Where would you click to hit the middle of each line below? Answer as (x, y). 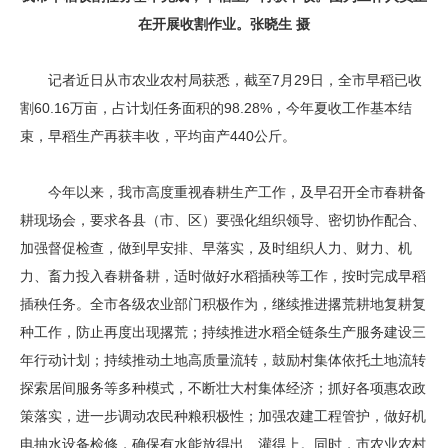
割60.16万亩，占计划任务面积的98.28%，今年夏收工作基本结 (216, 108)
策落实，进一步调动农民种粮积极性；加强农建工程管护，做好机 (223, 416)
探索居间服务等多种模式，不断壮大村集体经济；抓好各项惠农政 (223, 388)
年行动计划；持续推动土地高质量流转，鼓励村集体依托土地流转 (223, 360)
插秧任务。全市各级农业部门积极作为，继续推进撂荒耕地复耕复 (223, 304)
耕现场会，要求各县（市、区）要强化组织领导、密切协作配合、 (223, 220)
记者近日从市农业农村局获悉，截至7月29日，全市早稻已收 (221, 80)
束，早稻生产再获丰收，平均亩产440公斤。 (158, 136)
